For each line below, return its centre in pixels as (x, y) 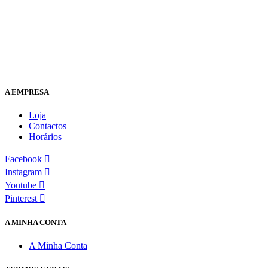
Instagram (23, 172)
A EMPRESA (27, 92)
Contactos (48, 126)
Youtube (21, 185)
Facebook (23, 159)
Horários (45, 137)
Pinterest (21, 199)
